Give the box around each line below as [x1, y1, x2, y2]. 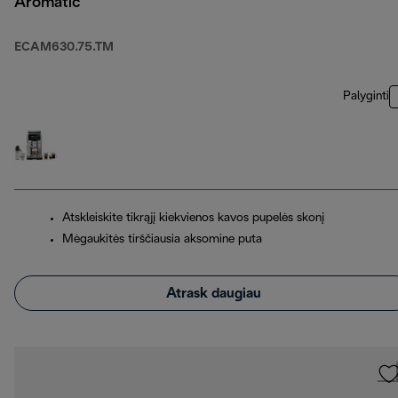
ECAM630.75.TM [14, 42, 114, 54]
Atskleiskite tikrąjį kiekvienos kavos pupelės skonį [62, 212, 324, 225]
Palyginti [343, 91, 389, 103]
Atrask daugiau [165, 286, 261, 300]
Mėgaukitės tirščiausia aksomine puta [62, 234, 262, 246]
